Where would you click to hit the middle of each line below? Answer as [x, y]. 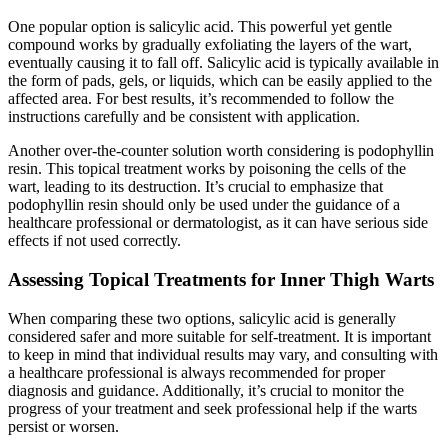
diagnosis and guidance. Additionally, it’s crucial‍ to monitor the [206, 390]
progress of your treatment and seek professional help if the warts [212, 408]
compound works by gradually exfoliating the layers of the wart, [210, 45]
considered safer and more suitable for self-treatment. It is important [219, 336]
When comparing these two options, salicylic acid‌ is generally [202, 318]
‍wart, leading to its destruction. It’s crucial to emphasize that [195, 187]
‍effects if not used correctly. [94, 241]
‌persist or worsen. [63, 426]
